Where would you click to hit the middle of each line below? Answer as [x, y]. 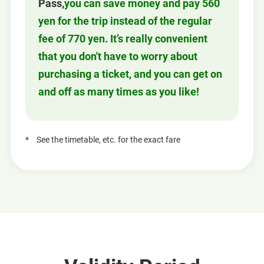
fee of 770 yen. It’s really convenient [123, 38]
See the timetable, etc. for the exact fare [109, 140]
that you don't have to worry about [118, 56]
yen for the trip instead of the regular [126, 21]
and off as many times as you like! [119, 91]
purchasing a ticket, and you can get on [131, 74]
